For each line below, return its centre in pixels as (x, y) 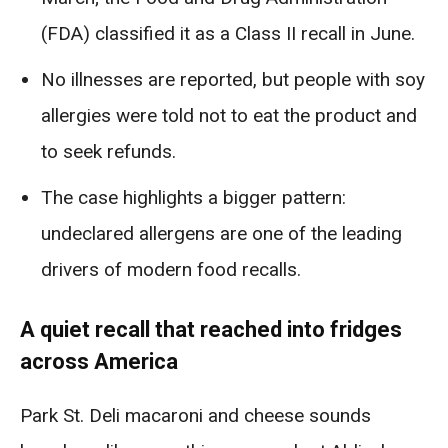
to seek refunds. (108, 151)
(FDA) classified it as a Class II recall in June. (228, 33)
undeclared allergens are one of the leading (221, 233)
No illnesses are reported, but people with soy (233, 79)
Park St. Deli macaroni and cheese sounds (195, 415)
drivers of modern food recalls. (171, 269)
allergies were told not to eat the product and (229, 115)
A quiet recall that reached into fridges (211, 329)
